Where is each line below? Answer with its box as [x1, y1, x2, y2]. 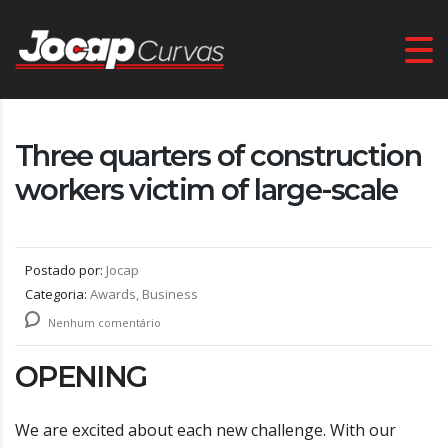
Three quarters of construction [15, 138, 421, 174]
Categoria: [25, 285, 90, 304]
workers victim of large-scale [15, 172, 398, 208]
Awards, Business [90, 285, 198, 304]
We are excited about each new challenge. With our [15, 419, 396, 442]
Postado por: [25, 261, 106, 280]
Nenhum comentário [45, 315, 161, 331]
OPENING [15, 359, 147, 395]
